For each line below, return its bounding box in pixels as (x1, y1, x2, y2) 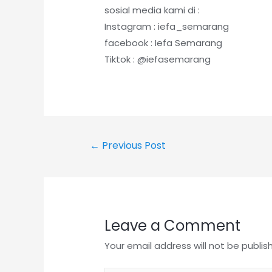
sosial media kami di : (104, 3, 200, 16)
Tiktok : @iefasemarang (104, 52, 211, 66)
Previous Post (99, 138, 166, 153)
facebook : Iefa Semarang (104, 36, 223, 49)
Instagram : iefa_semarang (104, 19, 229, 33)
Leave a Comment (104, 216, 241, 236)
